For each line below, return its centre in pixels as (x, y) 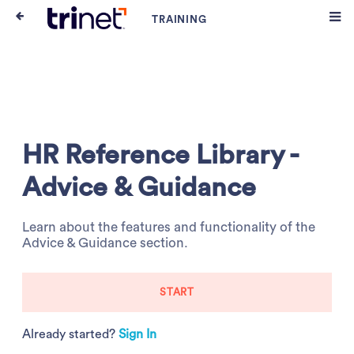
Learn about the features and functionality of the (169, 228)
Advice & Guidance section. (105, 243)
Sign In (138, 334)
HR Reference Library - (161, 154)
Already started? (71, 334)
